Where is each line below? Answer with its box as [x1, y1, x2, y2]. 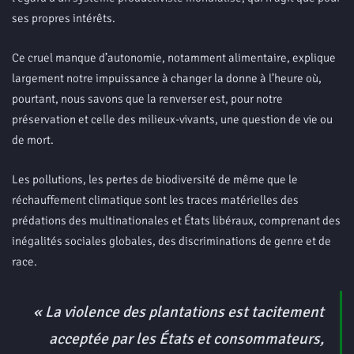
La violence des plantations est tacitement [42, 302, 324, 322]
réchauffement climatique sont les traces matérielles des [12, 192, 299, 207]
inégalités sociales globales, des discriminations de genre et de [12, 233, 331, 248]
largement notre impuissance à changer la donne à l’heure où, [12, 70, 322, 85]
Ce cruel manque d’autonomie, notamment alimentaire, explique [12, 50, 336, 65]
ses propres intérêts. [12, 10, 115, 25]
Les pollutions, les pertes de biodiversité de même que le [12, 171, 298, 186]
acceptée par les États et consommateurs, [49, 329, 324, 348]
